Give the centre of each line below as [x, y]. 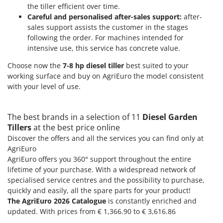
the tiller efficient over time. [74, 6]
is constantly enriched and [151, 201]
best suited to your [156, 66]
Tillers [20, 128]
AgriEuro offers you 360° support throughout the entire [99, 159]
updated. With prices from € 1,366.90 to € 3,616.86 [92, 212]
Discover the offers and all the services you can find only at [106, 138]
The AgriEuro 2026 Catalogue [57, 201]
